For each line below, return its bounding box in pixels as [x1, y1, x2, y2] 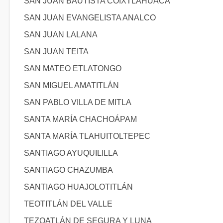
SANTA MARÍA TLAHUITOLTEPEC [24, 132, 150, 140]
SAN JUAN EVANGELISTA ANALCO [24, 13, 156, 22]
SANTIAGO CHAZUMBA [24, 166, 113, 174]
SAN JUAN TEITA [24, 47, 89, 56]
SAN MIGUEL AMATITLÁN [24, 81, 119, 90]
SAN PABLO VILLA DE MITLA [24, 98, 131, 107]
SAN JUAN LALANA [24, 30, 98, 39]
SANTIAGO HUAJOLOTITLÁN [24, 183, 133, 191]
